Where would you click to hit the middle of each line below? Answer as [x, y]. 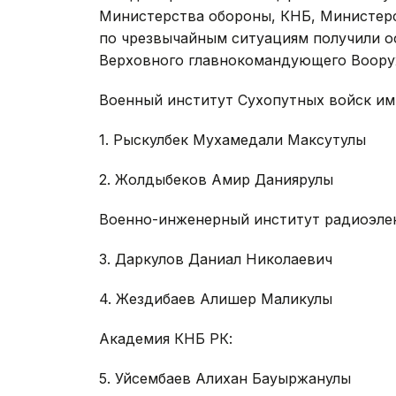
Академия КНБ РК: [166, 339]
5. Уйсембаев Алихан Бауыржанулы [225, 379]
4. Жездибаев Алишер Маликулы [216, 299]
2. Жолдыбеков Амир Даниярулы [216, 180]
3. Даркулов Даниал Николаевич [216, 259]
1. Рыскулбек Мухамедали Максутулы [232, 140]
